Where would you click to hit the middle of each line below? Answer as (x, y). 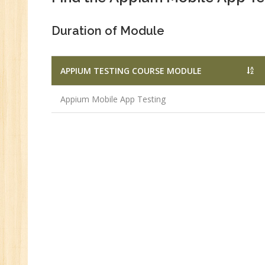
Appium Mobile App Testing (113, 99)
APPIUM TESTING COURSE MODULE (131, 71)
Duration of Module (108, 31)
